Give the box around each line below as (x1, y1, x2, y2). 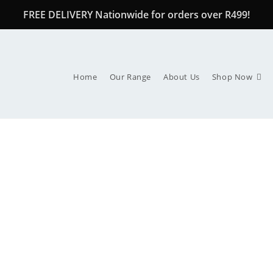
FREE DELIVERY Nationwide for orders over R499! (23, 8, 250, 21)
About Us (163, 71, 200, 82)
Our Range (109, 71, 151, 82)
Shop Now (211, 71, 253, 82)
